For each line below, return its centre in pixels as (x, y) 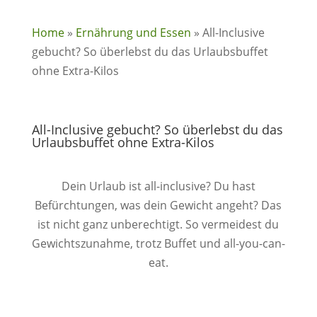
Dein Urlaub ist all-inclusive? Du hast (158, 186)
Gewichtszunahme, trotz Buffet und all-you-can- (158, 243)
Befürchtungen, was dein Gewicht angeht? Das (158, 205)
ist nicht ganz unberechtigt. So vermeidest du (158, 224)
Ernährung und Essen (133, 33)
